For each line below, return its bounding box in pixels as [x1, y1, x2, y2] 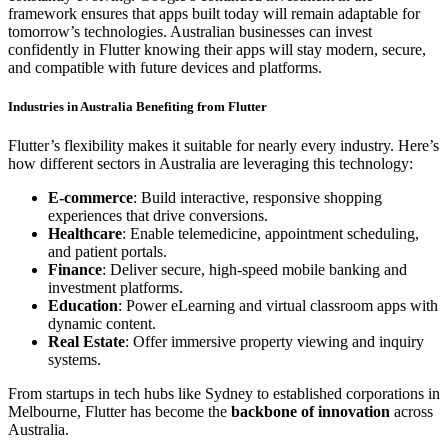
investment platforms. [48, 278, 183, 296]
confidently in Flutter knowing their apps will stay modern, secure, [8, 40, 426, 58]
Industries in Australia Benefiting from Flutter [8, 98, 267, 114]
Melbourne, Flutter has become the [8, 402, 231, 420]
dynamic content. [48, 314, 156, 332]
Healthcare [48, 224, 122, 242]
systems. [48, 350, 101, 368]
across [390, 402, 433, 420]
